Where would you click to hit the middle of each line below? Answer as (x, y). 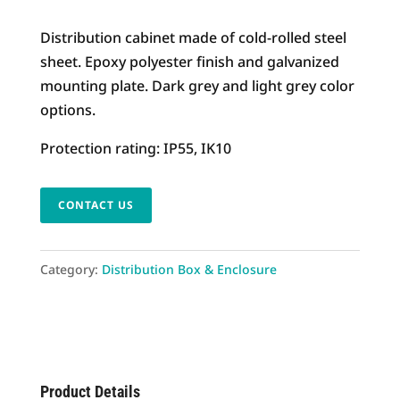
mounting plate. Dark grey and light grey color (197, 86)
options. (67, 110)
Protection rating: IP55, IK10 (135, 149)
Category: (71, 270)
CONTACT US (96, 205)
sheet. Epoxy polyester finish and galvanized (189, 62)
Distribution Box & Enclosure (189, 270)
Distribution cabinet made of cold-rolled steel (193, 38)
